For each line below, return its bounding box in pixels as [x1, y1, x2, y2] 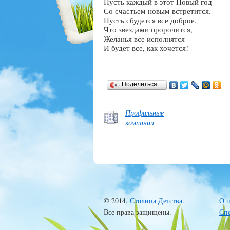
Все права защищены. [104, 207, 171, 217]
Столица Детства [130, 196, 182, 205]
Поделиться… [122, 81, 163, 88]
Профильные [125, 108, 164, 118]
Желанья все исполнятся [104, 33, 185, 44]
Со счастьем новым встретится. [104, 6, 211, 16]
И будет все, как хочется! [104, 43, 188, 53]
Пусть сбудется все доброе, [104, 15, 197, 25]
